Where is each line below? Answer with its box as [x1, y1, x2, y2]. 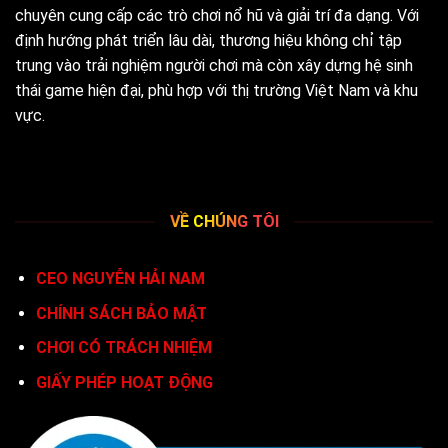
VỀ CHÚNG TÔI [169, 212, 279, 232]
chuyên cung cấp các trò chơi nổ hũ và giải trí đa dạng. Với [15, 6, 419, 26]
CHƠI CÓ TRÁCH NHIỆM [35, 338, 212, 358]
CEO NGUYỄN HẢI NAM [35, 269, 209, 289]
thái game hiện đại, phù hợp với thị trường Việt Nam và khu [15, 81, 418, 101]
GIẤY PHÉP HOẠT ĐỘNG [35, 372, 213, 392]
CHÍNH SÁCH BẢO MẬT [35, 303, 207, 323]
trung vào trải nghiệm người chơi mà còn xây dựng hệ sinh [15, 56, 413, 76]
